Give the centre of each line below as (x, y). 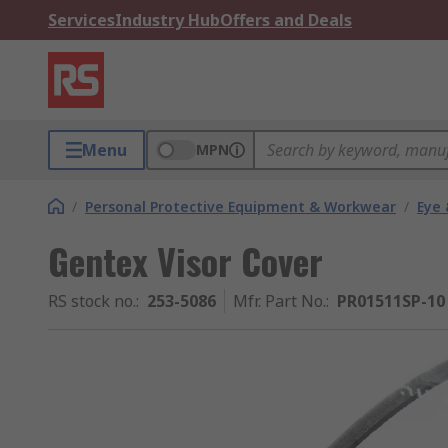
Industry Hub (167, 20)
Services (81, 20)
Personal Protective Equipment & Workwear (240, 206)
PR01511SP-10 (391, 301)
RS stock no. (92, 301)
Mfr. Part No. (279, 301)
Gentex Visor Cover (185, 260)
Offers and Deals (286, 20)
